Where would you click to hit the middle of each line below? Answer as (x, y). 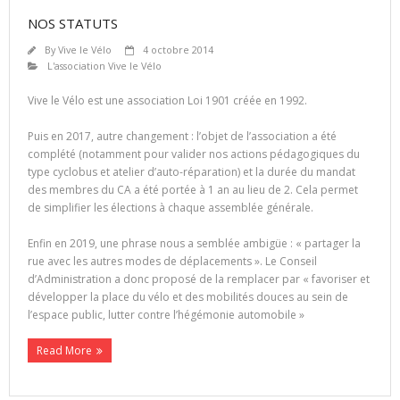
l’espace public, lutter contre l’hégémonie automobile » (166, 314)
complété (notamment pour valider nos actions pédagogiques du (194, 154)
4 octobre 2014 (178, 49)
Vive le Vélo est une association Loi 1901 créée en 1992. (167, 100)
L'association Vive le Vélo (104, 65)
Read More (64, 350)
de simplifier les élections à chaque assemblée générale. (171, 207)
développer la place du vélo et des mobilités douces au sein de (188, 296)
